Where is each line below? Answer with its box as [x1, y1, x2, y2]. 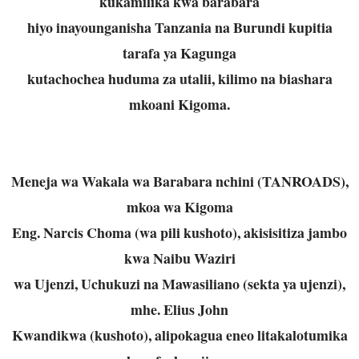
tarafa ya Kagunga [123, 42, 236, 63]
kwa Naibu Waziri [123, 247, 236, 268]
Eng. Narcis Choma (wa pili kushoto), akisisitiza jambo [12, 221, 347, 243]
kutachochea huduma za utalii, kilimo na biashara [26, 67, 333, 89]
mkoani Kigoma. [129, 93, 230, 115]
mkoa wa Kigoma [126, 196, 233, 217]
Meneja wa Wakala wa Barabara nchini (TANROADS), [10, 170, 349, 192]
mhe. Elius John [131, 298, 228, 320]
